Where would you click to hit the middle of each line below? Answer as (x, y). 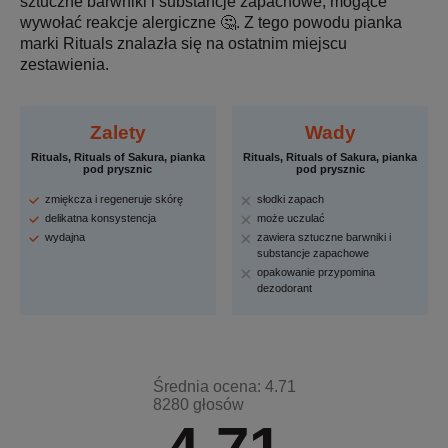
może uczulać (291, 218)
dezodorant (285, 288)
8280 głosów (198, 405)
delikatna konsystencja (100, 218)
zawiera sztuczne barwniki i (324, 237)
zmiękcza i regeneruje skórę (114, 199)
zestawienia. (64, 65)
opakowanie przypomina (316, 272)
